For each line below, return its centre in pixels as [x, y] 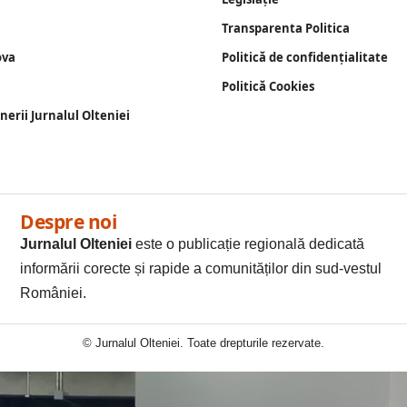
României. [54, 293]
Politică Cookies [268, 87]
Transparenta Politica [286, 29]
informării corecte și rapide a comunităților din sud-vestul [201, 269]
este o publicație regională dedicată [248, 244]
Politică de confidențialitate [305, 58]
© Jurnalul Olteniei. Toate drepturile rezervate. [203, 343]
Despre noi [69, 222]
